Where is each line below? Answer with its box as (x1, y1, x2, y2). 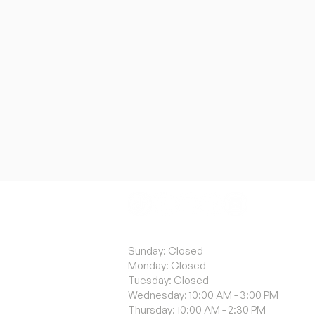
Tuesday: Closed (128, 274, 209, 287)
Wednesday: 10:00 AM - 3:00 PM (128, 288, 278, 302)
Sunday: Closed (128, 244, 203, 257)
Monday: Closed (128, 259, 206, 272)
